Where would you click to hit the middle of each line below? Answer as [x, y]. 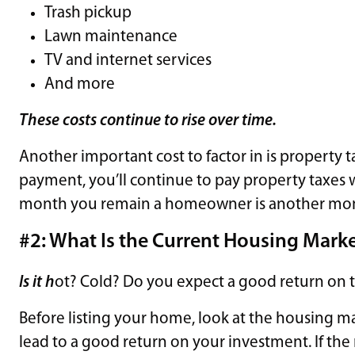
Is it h [37, 282]
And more [80, 84]
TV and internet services [128, 60]
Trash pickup [88, 13]
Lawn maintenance [111, 36]
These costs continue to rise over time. [149, 120]
